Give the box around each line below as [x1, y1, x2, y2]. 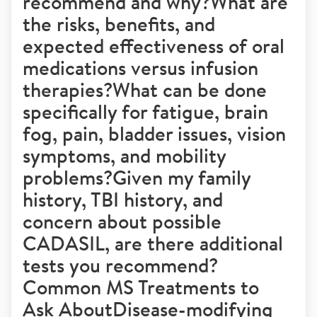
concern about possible [23, 208, 221, 234]
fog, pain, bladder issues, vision [23, 120, 286, 146]
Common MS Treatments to [23, 274, 259, 300]
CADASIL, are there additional [23, 230, 283, 256]
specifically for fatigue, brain [23, 98, 268, 125]
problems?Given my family [23, 164, 250, 190]
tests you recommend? [23, 252, 218, 278]
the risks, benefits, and [23, 11, 215, 37]
